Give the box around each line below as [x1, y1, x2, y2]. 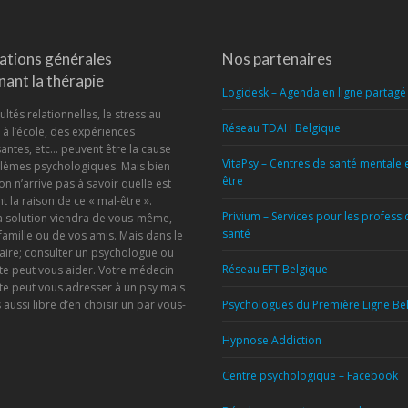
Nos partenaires [222, 49, 332, 68]
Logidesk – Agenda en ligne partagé [222, 85, 406, 100]
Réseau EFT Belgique [222, 261, 328, 277]
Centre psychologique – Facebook [222, 368, 398, 383]
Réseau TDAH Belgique [222, 120, 341, 136]
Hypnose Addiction [222, 332, 321, 348]
